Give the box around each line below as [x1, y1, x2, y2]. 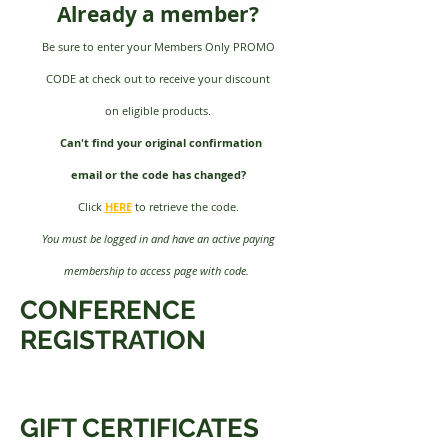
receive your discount [159, 70, 270, 86]
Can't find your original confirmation [59, 134, 262, 150]
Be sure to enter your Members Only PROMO [41, 38, 275, 54]
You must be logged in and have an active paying [41, 230, 275, 246]
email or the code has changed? [70, 166, 246, 182]
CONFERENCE [20, 294, 196, 325]
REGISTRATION [20, 324, 206, 355]
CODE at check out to [46, 70, 159, 86]
